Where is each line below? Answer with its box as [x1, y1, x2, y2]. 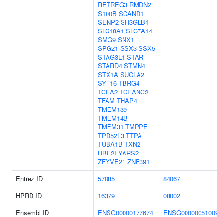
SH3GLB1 [121, 17, 149, 27]
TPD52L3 [98, 131, 124, 140]
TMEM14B [98, 113, 128, 123]
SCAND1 [119, 9, 144, 18]
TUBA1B [98, 139, 123, 149]
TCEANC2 [120, 87, 148, 96]
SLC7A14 [126, 26, 152, 35]
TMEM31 [98, 122, 124, 131]
